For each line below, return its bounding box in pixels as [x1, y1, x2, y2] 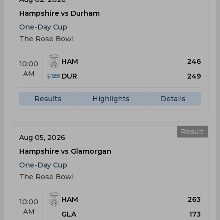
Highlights [92, 94, 130, 103]
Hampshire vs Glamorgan [19, 147, 111, 156]
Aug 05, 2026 [19, 133, 65, 142]
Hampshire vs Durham [19, 9, 100, 18]
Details [160, 94, 186, 103]
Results [34, 94, 62, 103]
